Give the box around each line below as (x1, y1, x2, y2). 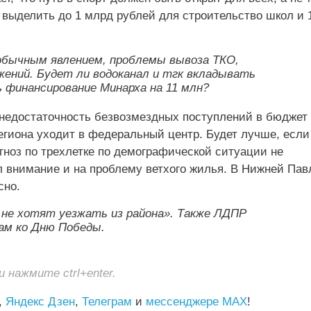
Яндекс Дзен (6, 294, 75, 309)
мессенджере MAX (146, 294, 247, 309)
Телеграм (82, 294, 132, 309)
